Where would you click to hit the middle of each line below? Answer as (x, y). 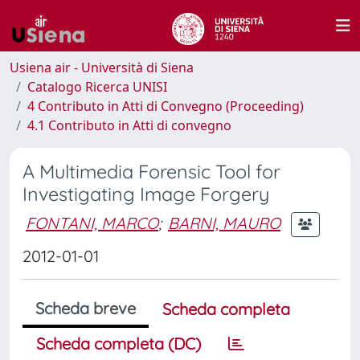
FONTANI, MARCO (92, 223)
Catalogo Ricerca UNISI (97, 87)
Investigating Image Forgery (146, 194)
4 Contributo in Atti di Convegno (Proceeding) (166, 106)
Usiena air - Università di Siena (102, 67)
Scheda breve (86, 308)
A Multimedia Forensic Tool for (151, 172)
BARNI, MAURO (224, 223)
